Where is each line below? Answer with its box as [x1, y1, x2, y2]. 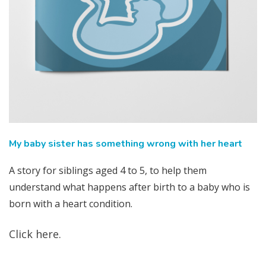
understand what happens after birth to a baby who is [9, 180, 250, 194]
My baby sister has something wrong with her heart [9, 137, 242, 150]
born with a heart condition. [9, 197, 132, 211]
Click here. [9, 227, 61, 242]
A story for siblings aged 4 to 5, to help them [9, 164, 207, 178]
